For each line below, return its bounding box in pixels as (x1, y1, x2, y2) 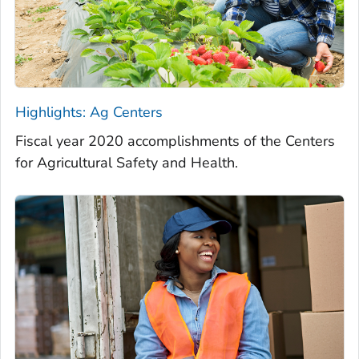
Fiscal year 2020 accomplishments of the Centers (15, 131, 335, 151)
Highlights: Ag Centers (15, 103, 163, 123)
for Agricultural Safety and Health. (15, 153, 238, 173)
